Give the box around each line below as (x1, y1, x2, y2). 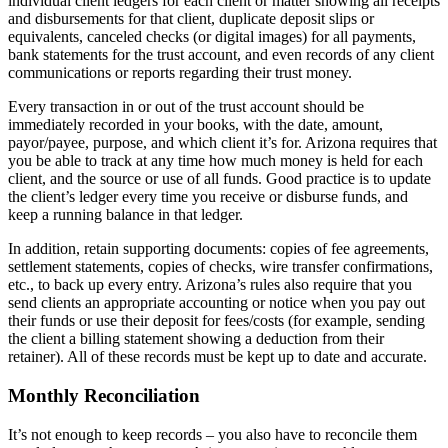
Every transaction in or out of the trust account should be (8, 98, 364, 116)
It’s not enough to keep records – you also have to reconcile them (8, 425, 417, 443)
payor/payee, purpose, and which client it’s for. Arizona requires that (8, 134, 437, 152)
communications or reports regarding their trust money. (8, 64, 356, 82)
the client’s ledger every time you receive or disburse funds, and (8, 188, 408, 206)
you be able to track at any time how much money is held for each (8, 152, 423, 170)
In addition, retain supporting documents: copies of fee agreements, (8, 240, 429, 258)
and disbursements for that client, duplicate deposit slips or (8, 10, 374, 28)
